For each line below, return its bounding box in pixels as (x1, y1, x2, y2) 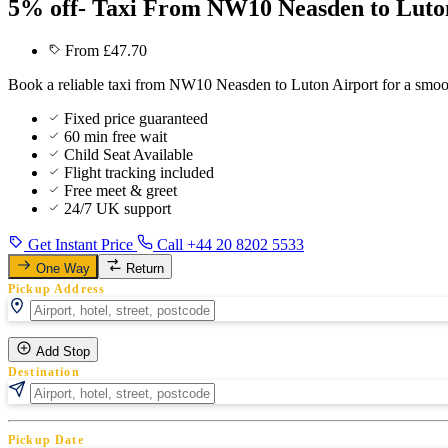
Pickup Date (8, 433, 84, 446)
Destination (8, 365, 80, 378)
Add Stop (36, 343, 90, 359)
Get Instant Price (24, 235, 137, 253)
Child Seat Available (64, 145, 193, 163)
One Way (36, 260, 90, 276)
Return (126, 260, 164, 276)
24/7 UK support (64, 199, 171, 217)
